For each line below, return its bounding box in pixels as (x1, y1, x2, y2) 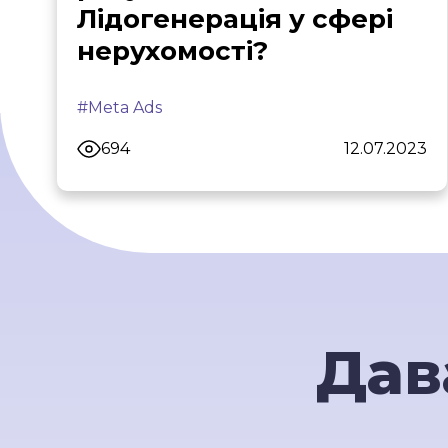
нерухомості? (77, 34, 268, 67)
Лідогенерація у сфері (77, 2, 393, 35)
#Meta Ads (77, 97, 162, 117)
